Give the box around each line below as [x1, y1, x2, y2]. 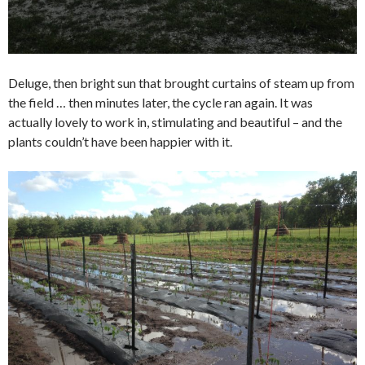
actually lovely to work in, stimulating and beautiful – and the [8, 114, 342, 130]
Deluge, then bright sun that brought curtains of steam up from [8, 75, 354, 90]
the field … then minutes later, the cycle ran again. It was [8, 95, 313, 110]
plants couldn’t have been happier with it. [8, 134, 232, 149]
